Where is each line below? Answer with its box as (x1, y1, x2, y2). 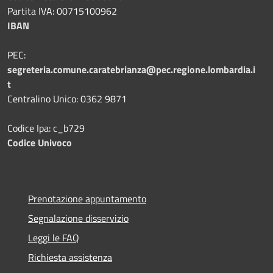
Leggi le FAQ (28, 230, 79, 246)
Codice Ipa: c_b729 (7, 121, 85, 136)
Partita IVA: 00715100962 (7, 4, 117, 19)
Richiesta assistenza (28, 250, 112, 265)
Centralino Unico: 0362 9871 (7, 91, 127, 107)
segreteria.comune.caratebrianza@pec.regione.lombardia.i (7, 62, 255, 77)
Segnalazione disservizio (28, 211, 129, 226)
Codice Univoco (7, 135, 72, 151)
